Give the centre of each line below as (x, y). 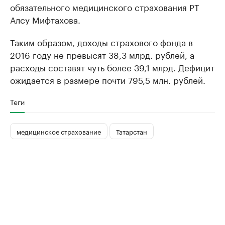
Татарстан (132, 131)
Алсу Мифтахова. (45, 19)
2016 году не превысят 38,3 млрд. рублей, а (102, 54)
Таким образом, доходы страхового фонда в (101, 42)
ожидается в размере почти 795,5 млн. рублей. (108, 79)
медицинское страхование (59, 131)
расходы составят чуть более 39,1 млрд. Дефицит (112, 67)
